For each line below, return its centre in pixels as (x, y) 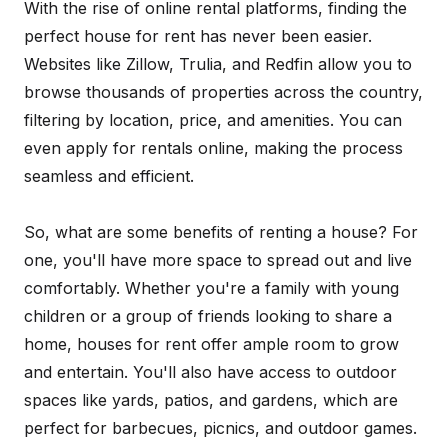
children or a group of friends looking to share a (208, 316)
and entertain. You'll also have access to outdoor (210, 372)
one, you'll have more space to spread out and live (218, 260)
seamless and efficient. (109, 176)
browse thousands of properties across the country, (223, 92)
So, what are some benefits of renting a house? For (221, 232)
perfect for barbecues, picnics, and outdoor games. (220, 428)
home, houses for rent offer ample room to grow (211, 344)
